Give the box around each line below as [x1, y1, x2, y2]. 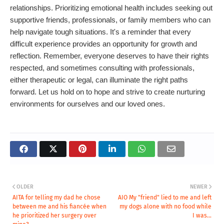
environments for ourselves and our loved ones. [10, 99, 165, 108]
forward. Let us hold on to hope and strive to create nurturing [10, 87, 205, 96]
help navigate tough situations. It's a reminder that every [10, 27, 191, 36]
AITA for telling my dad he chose [12, 194, 100, 201]
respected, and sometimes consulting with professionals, [10, 63, 194, 72]
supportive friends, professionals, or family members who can [10, 15, 210, 24]
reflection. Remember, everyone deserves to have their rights [10, 51, 209, 60]
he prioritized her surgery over [12, 212, 96, 219]
